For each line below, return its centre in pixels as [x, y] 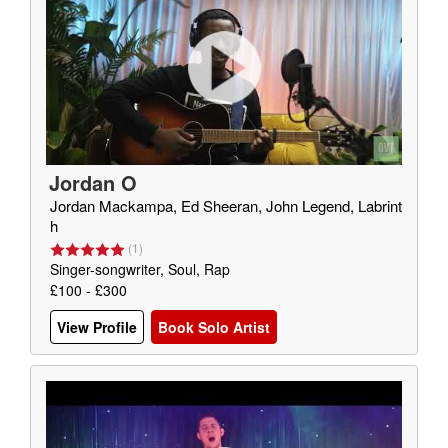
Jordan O [93, 182]
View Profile [97, 327]
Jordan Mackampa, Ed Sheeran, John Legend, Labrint [226, 205]
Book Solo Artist [214, 327]
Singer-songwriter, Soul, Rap [140, 269]
